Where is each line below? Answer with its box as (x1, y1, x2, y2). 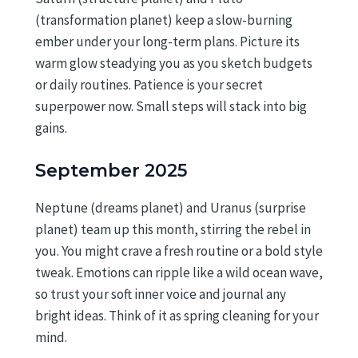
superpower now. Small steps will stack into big (35, 97, 307, 115)
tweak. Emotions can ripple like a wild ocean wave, (35, 263, 323, 281)
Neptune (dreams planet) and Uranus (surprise (35, 198, 306, 217)
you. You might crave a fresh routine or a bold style (35, 241, 323, 260)
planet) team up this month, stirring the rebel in (35, 220, 311, 238)
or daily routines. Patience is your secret (35, 75, 263, 93)
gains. (35, 118, 67, 137)
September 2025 (35, 159, 187, 181)
